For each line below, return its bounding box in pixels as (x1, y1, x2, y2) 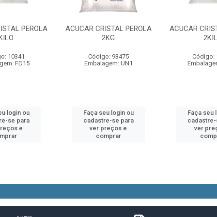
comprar (95, 132, 121, 139)
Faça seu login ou (83, 109, 134, 116)
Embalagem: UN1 (84, 60, 133, 67)
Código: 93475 (88, 53, 129, 60)
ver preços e (90, 124, 127, 132)
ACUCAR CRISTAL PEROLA (65, 24, 152, 33)
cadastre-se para (83, 117, 134, 124)
